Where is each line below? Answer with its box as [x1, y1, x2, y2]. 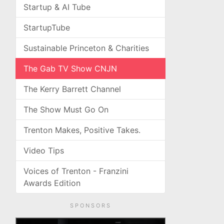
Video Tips [23, 145, 64, 155]
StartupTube [23, 22, 70, 32]
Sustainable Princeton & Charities [23, 43, 149, 53]
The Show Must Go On [23, 104, 108, 114]
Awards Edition [23, 178, 80, 188]
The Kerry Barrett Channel [23, 84, 121, 94]
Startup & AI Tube [23, 2, 90, 12]
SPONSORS [69, 202, 111, 209]
